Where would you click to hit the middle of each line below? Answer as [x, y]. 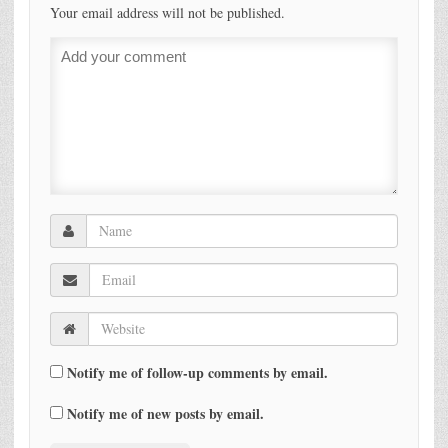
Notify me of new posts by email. [165, 413]
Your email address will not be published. [167, 12]
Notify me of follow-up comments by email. [197, 372]
